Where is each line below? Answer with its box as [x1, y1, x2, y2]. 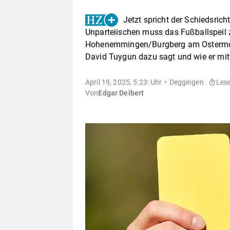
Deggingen [169, 78, 204, 87]
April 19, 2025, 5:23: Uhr [85, 78, 162, 87]
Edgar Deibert [98, 89, 144, 98]
